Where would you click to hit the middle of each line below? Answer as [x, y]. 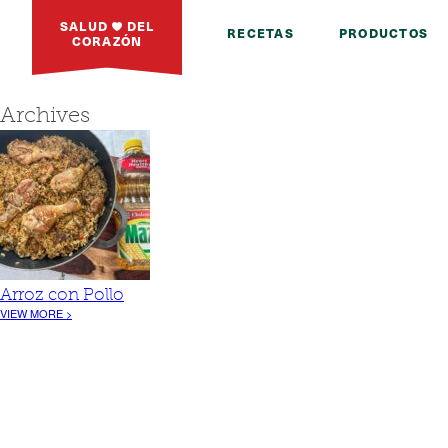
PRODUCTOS [383, 32]
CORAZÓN [107, 40]
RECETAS [260, 32]
